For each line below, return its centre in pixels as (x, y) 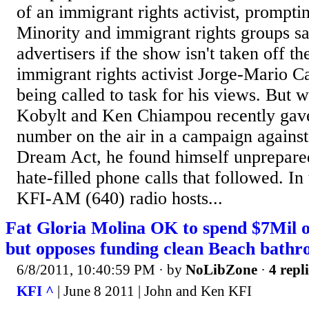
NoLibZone (221, 269)
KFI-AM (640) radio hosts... (120, 198)
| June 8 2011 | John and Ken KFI (153, 291)
